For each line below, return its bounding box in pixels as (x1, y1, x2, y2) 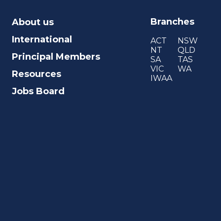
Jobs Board (11, 86, 65, 97)
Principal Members (11, 51, 100, 62)
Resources (11, 69, 61, 79)
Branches (150, 16, 194, 27)
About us (11, 17, 54, 28)
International (11, 34, 72, 45)
